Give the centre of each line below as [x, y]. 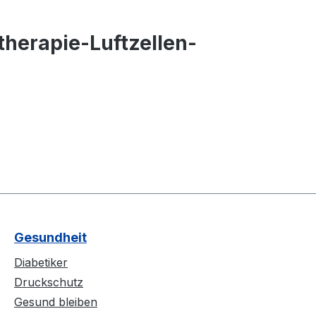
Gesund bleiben [56, 302]
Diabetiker [41, 263]
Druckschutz [49, 282]
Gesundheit [50, 238]
